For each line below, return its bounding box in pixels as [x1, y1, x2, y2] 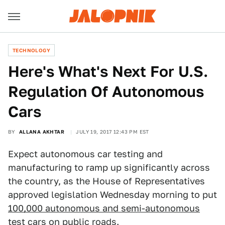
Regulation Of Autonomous [8, 82, 204, 100]
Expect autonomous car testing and [8, 149, 163, 159]
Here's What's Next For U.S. [8, 62, 208, 80]
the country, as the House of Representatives [8, 176, 205, 186]
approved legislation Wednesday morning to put [8, 189, 217, 200]
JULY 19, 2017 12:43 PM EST [76, 129, 149, 135]
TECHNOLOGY [13, 47, 50, 53]
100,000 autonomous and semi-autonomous [8, 203, 200, 213]
